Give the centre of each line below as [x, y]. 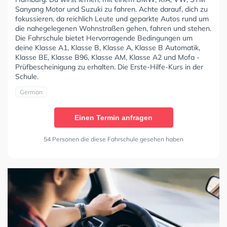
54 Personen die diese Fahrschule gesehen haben [113, 139]
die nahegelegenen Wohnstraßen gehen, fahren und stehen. [113, 29]
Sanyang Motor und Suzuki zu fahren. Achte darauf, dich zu [111, 9]
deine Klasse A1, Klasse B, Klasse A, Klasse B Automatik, [108, 48]
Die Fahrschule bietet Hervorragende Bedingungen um [104, 38]
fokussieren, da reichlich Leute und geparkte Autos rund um [112, 19]
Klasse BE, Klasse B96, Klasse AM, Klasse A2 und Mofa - [107, 58]
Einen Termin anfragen [113, 118]
